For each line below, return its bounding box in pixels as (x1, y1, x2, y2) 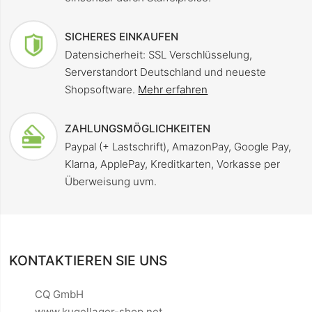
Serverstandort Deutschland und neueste (65, 65, 267, 79)
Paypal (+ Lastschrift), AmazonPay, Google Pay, (65, 140, 292, 154)
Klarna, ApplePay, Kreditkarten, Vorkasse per (65, 157, 281, 171)
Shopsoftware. (65, 83, 139, 97)
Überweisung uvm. (65, 175, 157, 189)
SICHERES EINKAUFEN (65, 30, 179, 44)
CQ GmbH (35, 288, 84, 302)
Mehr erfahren (138, 83, 208, 97)
